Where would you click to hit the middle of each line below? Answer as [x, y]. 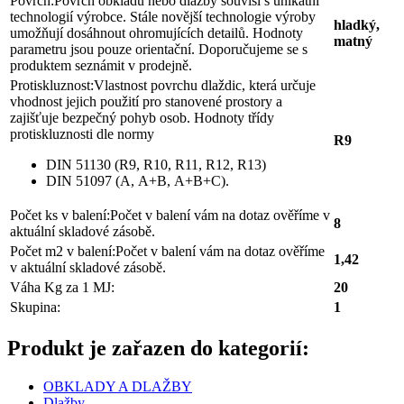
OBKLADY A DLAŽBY [118, 387]
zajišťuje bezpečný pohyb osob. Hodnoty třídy [142, 118]
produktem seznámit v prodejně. [101, 66]
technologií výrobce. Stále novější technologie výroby [163, 17]
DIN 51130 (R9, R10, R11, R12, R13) [156, 165]
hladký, [357, 25]
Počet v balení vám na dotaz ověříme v [220, 216]
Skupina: [35, 308]
